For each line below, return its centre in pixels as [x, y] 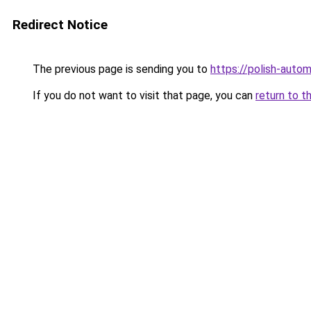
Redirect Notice [60, 25]
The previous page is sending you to [120, 69]
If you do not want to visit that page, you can [143, 95]
